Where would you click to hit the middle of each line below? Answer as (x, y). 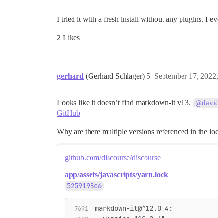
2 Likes (68, 38)
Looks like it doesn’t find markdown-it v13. (125, 102)
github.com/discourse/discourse (113, 157)
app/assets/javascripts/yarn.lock (117, 174)
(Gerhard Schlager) (116, 76)
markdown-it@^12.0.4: (134, 208)
